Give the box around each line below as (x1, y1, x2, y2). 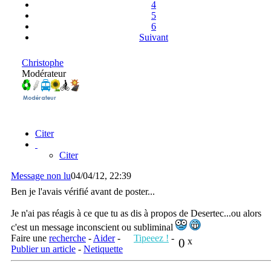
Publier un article (11, 243, 76, 254)
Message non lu (11, 170, 71, 181)
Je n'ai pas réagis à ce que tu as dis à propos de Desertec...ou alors (11, 207, 261, 218)
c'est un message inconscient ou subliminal (11, 221, 175, 232)
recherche (49, 232, 86, 243)
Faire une (11, 232, 49, 243)
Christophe (22, 57, 64, 68)
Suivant (139, 31, 168, 42)
